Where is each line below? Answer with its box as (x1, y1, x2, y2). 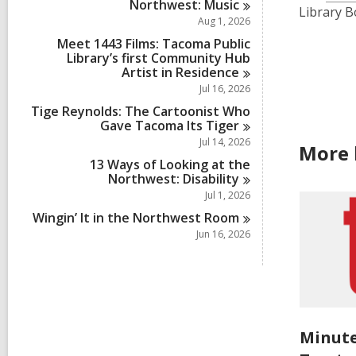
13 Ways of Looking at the (90, 156, 250, 173)
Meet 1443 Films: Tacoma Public (57, 35, 250, 52)
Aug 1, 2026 (198, 14, 250, 28)
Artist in (122, 64, 176, 81)
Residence (176, 64, 240, 81)
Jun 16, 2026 (196, 227, 250, 241)
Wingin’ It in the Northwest (33, 209, 205, 226)
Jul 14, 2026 (199, 135, 250, 149)
